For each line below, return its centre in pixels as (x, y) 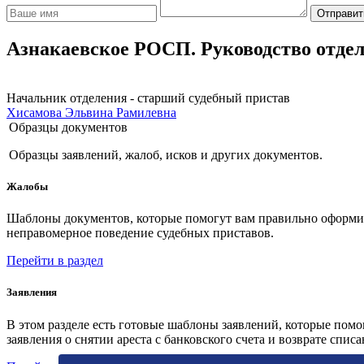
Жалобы (27, 186)
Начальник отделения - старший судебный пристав (148, 97)
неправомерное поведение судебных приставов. (140, 233)
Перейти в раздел (55, 261)
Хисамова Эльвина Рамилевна (91, 112)
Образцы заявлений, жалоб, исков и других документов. (166, 154)
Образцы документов (68, 127)
